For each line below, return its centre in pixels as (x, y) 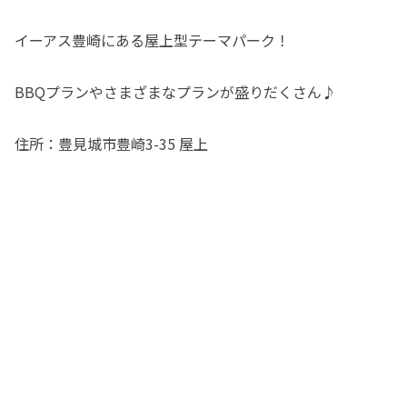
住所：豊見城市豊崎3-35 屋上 (111, 143)
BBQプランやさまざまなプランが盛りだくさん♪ (175, 91)
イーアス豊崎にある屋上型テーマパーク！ (152, 40)
